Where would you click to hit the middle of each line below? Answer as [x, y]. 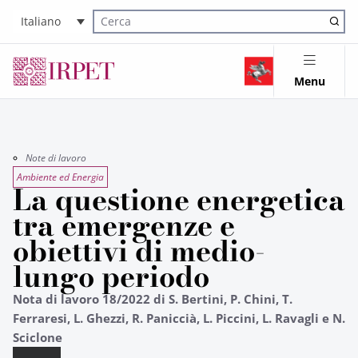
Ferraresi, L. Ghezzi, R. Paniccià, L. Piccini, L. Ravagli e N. [179, 318]
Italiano [41, 22]
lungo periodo [111, 276]
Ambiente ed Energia [60, 177]
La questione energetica [179, 200]
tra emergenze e [124, 225]
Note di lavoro [56, 158]
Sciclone [38, 337]
